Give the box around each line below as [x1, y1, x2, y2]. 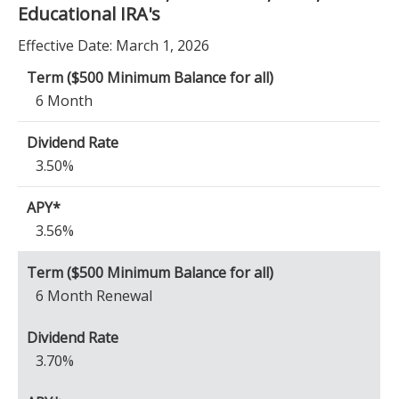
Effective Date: [18, 36, 112, 55]
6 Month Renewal [36, 286, 152, 305]
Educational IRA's [18, 2, 160, 26]
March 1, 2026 [112, 36, 209, 55]
